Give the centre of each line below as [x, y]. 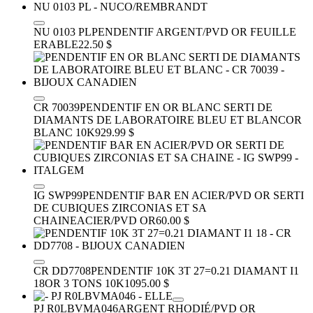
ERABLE [56, 44]
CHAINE [55, 220]
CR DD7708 [62, 270]
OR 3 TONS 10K [85, 283]
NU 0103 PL [63, 31]
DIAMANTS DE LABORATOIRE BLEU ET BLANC [160, 119]
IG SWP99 [58, 195]
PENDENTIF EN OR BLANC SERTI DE [176, 107]
